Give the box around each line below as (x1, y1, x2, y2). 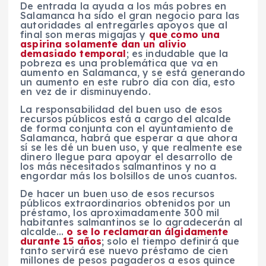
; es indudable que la (126, 47, 229, 59)
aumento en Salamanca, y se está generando (20, 66, 245, 78)
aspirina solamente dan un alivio (20, 37, 187, 50)
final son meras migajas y (20, 28, 149, 40)
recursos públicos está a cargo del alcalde (20, 112, 231, 125)
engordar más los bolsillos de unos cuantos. (20, 169, 237, 182)
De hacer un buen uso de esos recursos (20, 187, 215, 199)
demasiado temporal (20, 47, 126, 59)
